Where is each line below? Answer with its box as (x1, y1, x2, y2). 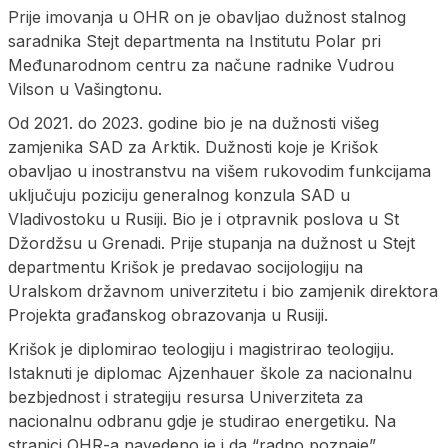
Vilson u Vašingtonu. (8, 78, 162, 99)
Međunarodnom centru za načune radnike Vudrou (8, 54, 394, 75)
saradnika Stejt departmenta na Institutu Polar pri (8, 30, 381, 51)
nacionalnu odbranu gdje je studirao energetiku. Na (8, 410, 396, 431)
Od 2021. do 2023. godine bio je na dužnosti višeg (8, 112, 379, 133)
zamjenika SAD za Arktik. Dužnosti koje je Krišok (8, 136, 378, 157)
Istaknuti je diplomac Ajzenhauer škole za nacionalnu (8, 362, 412, 383)
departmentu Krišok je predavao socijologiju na (8, 256, 363, 277)
